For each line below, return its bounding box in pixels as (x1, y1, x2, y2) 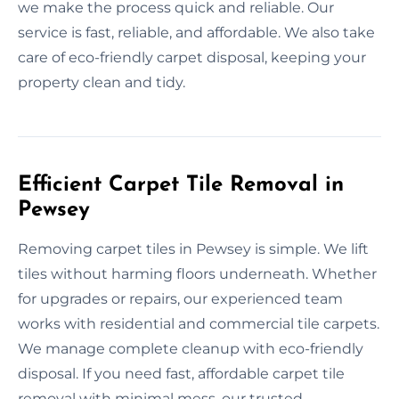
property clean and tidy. (18, 73, 185, 91)
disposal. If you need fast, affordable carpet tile (18, 364, 345, 382)
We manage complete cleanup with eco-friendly (18, 339, 363, 357)
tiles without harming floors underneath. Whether (18, 265, 377, 282)
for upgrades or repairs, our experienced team (18, 289, 343, 307)
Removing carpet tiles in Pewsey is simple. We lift (18, 240, 369, 257)
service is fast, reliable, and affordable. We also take (18, 23, 375, 41)
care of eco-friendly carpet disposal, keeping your (18, 48, 366, 66)
